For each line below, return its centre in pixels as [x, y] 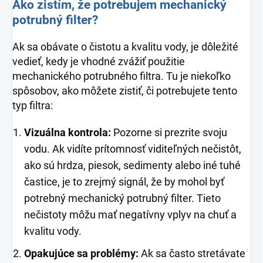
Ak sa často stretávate [192, 253]
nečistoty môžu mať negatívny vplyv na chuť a [130, 214]
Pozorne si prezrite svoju [169, 132]
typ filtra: [34, 105]
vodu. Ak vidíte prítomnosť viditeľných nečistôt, [133, 149]
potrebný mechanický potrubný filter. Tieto [122, 198]
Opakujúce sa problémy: [81, 253]
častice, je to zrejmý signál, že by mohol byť [124, 181]
